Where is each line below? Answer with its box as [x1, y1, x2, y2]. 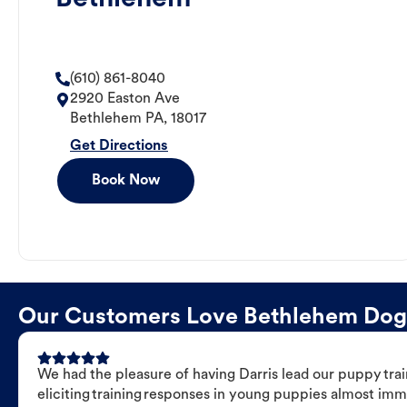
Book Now [92, 174, 160, 189]
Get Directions [70, 139, 168, 154]
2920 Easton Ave [70, 92, 180, 107]
